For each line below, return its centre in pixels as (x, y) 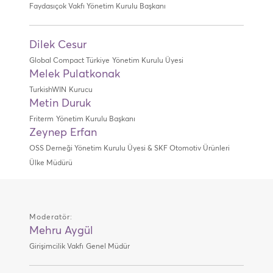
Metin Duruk (60, 104)
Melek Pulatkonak (74, 74)
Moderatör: (51, 218)
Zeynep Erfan (63, 133)
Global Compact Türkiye (69, 61)
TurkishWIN (48, 90)
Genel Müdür (108, 247)
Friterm (41, 119)
